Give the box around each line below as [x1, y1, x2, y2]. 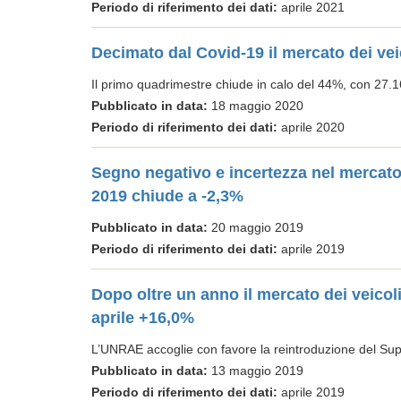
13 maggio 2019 [208, 363, 303, 378]
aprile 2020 [277, 120, 345, 134]
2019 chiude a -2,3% [91, 187, 243, 205]
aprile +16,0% [91, 309, 194, 327]
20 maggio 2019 [208, 220, 303, 235]
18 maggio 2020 [208, 98, 303, 113]
